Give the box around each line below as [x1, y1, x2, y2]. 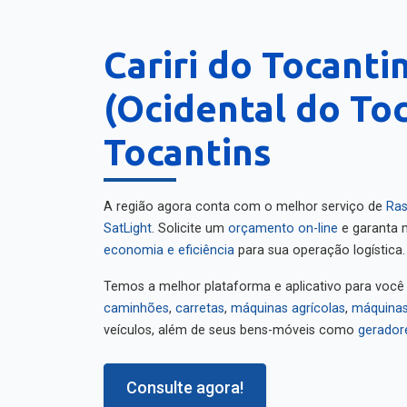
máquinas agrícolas [231, 294, 345, 310]
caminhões [104, 294, 169, 310]
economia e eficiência [104, 236, 234, 252]
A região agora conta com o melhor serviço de [104, 193, 386, 208]
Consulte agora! [126, 372, 243, 391]
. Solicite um [152, 214, 228, 230]
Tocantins [104, 125, 272, 166]
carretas [175, 294, 224, 310]
